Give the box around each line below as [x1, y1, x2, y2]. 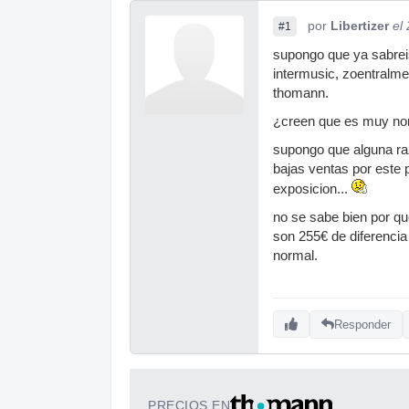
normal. [273, 248, 318, 263]
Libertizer [330, 18, 389, 33]
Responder [334, 317, 391, 331]
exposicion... [273, 182, 351, 196]
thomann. [273, 86, 329, 100]
